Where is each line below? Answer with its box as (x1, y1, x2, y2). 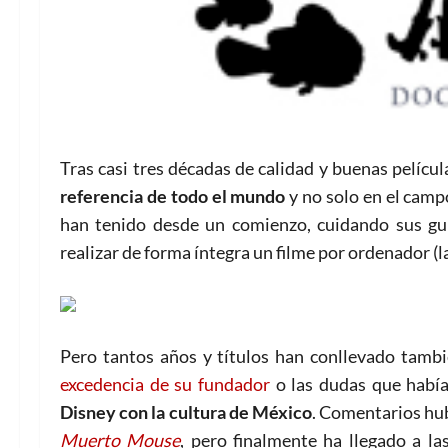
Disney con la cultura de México (60, 400, 312, 423)
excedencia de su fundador (60, 372, 270, 395)
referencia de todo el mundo (60, 184, 286, 207)
